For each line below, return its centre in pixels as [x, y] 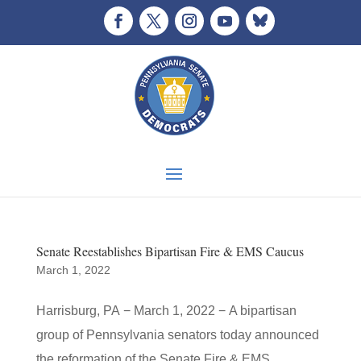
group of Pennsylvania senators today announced [177, 335]
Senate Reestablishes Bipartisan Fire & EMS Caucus [170, 251]
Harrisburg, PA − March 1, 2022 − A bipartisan [166, 311]
